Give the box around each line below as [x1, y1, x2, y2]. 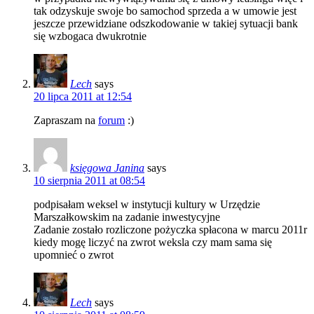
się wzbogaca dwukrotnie [34, 29, 146, 42]
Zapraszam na [34, 114, 98, 126]
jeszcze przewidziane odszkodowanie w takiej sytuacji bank [34, 17, 298, 29]
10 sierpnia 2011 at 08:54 [34, 174, 145, 186]
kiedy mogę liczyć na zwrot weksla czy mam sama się [34, 235, 272, 248]
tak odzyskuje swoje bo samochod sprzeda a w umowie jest [34, 4, 296, 17]
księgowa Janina [70, 161, 144, 174]
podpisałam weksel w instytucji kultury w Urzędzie [34, 198, 260, 210]
